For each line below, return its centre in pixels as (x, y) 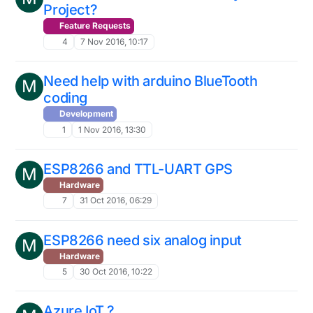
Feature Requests (94, 26)
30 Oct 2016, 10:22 (116, 272)
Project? (71, 10)
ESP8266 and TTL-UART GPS (138, 169)
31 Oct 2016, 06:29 (115, 201)
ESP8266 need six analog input (143, 240)
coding (65, 98)
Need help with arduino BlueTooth (151, 81)
